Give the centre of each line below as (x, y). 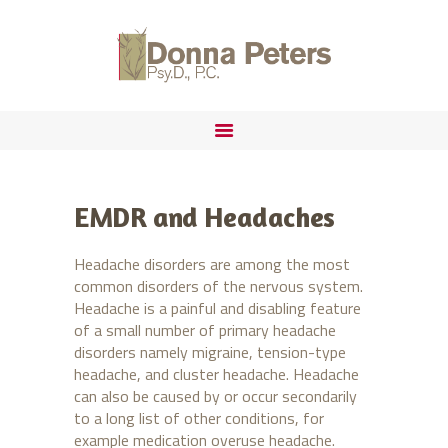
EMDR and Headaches (204, 217)
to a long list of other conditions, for (199, 418)
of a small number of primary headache (205, 330)
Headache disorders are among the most (212, 264)
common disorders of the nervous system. (218, 286)
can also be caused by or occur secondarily (215, 396)
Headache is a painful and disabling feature (217, 308)
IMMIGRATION (138, 81)
